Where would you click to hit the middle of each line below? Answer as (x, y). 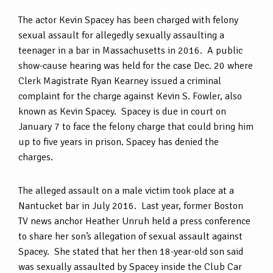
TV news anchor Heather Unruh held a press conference (134, 221)
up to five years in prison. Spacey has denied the (119, 142)
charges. (36, 157)
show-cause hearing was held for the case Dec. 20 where (136, 66)
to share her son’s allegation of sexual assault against (130, 236)
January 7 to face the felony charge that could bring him (136, 126)
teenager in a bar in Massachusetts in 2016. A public (130, 50)
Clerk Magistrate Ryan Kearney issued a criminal (120, 81)
